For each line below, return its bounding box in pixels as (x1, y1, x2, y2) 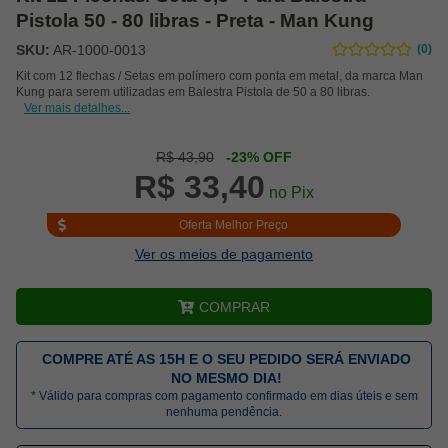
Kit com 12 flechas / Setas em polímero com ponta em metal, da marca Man (16, 68, 423, 83)
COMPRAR (199, 298, 270, 315)
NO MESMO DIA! (171, 370, 282, 387)
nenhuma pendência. (166, 405, 282, 420)
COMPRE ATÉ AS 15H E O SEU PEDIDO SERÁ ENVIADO (42, 351, 411, 368)
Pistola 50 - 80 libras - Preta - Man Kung (16, 9, 374, 31)
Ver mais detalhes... (24, 100, 130, 115)
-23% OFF (226, 148, 292, 165)
